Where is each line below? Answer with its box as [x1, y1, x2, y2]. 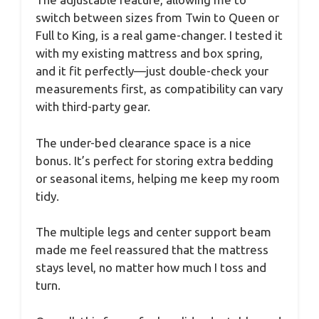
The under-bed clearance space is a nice [36, 135, 251, 150]
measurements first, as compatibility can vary [36, 82, 283, 96]
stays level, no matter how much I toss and [36, 261, 266, 275]
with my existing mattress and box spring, [36, 46, 263, 61]
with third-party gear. [36, 100, 150, 114]
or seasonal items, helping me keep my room [36, 171, 280, 185]
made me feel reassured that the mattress [36, 243, 268, 257]
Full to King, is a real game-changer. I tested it [36, 28, 283, 43]
